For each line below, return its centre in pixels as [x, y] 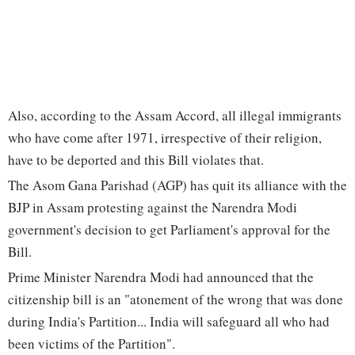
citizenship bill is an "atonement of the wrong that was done [176, 300]
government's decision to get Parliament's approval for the [169, 230]
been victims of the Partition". [92, 344]
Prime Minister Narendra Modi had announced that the [161, 277]
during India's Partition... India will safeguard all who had [169, 322]
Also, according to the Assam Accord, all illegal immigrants [175, 116]
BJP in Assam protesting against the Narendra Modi [153, 208]
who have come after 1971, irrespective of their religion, [165, 138]
